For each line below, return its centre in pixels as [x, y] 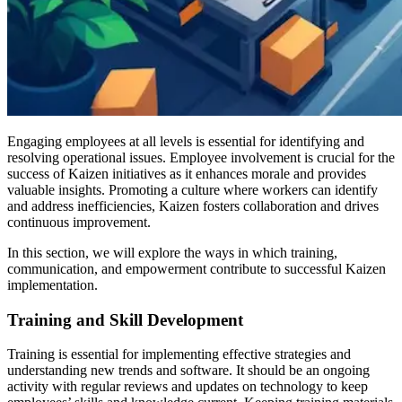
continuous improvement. [79, 222]
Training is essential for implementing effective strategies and [179, 354]
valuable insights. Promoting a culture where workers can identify [192, 190]
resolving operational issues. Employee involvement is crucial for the [201, 157]
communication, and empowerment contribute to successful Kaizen [197, 269]
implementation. [52, 285]
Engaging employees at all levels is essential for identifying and [186, 141]
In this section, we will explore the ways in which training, [172, 253]
